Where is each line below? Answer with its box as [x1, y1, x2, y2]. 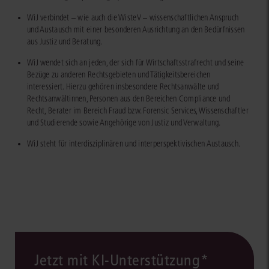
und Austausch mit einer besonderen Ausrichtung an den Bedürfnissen [27, 25, 245, 35]
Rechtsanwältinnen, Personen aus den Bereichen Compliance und [27, 94, 230, 104]
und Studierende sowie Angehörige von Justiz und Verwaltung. [27, 118, 221, 128]
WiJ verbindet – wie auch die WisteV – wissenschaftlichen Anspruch [27, 13, 239, 23]
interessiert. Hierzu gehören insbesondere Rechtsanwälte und [27, 82, 219, 92]
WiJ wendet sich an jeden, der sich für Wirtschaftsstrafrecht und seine [27, 58, 244, 68]
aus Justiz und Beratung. [27, 37, 103, 47]
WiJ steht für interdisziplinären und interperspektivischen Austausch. [27, 139, 241, 150]
